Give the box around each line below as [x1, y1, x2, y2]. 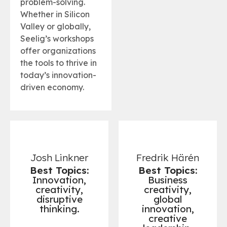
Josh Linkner [30, 151, 88, 164]
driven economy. [20, 82, 84, 92]
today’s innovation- [20, 69, 96, 80]
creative [148, 212, 187, 224]
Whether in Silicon [20, 9, 90, 19]
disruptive [36, 193, 83, 205]
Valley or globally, [20, 21, 91, 31]
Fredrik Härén [136, 151, 199, 164]
